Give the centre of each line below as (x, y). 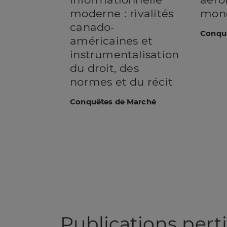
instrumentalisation (125, 54)
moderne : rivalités (122, 13)
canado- (92, 27)
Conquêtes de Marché (113, 102)
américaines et (111, 40)
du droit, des (104, 68)
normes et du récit (121, 81)
